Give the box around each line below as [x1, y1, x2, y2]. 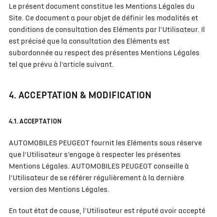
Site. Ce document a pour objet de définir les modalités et [8, 14, 198, 22]
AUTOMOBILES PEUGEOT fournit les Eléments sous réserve [8, 139, 202, 147]
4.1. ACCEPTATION [8, 118, 62, 125]
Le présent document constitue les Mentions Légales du [8, 2, 195, 11]
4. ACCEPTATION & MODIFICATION [8, 90, 152, 100]
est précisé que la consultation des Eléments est [8, 37, 170, 46]
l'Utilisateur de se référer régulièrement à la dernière [8, 173, 184, 182]
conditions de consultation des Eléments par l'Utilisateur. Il [8, 25, 205, 34]
